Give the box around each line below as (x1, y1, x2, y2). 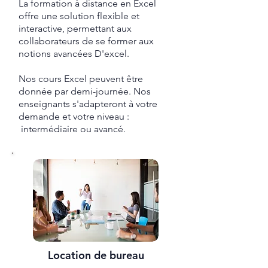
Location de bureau (47, 248, 144, 262)
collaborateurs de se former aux (19, 35, 154, 47)
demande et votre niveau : (19, 111, 129, 122)
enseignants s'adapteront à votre (19, 98, 157, 109)
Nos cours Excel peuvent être (19, 73, 143, 84)
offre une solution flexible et (19, 10, 139, 22)
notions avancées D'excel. (19, 48, 129, 59)
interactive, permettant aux (19, 23, 132, 34)
